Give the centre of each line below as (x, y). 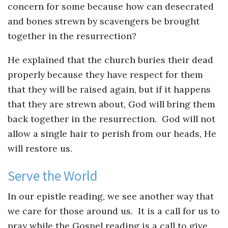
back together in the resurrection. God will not (111, 119)
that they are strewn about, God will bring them (111, 104)
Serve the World (53, 176)
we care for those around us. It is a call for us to (114, 211)
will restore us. (40, 148)
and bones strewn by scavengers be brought (104, 21)
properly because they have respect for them (105, 74)
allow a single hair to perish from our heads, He (112, 133)
